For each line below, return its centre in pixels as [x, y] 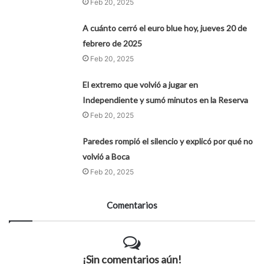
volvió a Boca [106, 157]
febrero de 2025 [113, 44]
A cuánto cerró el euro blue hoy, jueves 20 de [165, 28]
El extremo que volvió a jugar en [141, 85]
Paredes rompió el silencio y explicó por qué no [168, 141]
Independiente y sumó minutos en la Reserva [166, 100]
